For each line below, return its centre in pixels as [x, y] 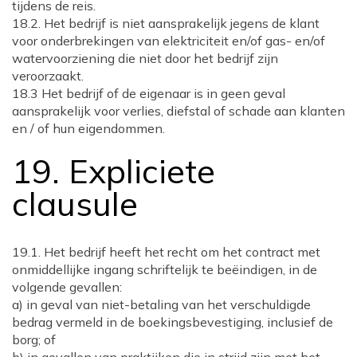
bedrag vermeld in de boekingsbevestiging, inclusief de [173, 322]
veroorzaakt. [48, 75]
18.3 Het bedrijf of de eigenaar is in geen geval [149, 93]
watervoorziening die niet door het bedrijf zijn [145, 58]
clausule [75, 203]
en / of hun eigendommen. [88, 128]
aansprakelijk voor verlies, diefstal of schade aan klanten [178, 110]
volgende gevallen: [67, 287]
